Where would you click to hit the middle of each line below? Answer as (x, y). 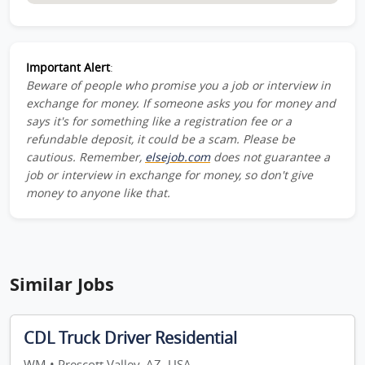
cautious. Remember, (86, 157)
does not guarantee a (270, 157)
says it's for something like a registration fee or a (159, 121)
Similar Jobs (62, 284)
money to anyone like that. (98, 193)
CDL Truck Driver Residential (130, 338)
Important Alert (68, 67)
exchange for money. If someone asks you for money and (181, 103)
